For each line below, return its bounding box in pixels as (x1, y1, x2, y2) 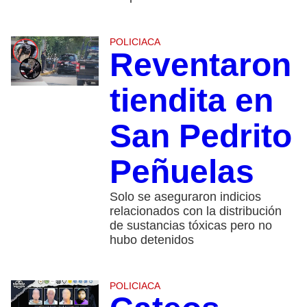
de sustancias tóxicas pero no (109, 219, 272, 233)
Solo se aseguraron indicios (109, 190, 261, 204)
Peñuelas (109, 153, 254, 191)
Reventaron (109, 47, 291, 84)
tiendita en (109, 82, 273, 119)
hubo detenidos (109, 233, 194, 247)
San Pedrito (109, 118, 292, 155)
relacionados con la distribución (109, 204, 282, 219)
